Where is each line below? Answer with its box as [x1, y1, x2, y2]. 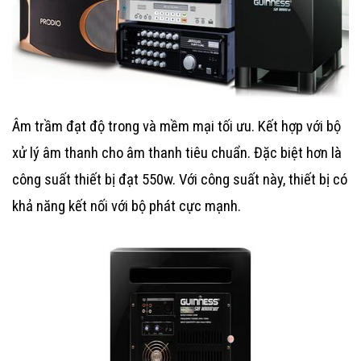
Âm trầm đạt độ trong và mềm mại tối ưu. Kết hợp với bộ [12, 117, 341, 135]
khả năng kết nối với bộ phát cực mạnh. [12, 197, 244, 215]
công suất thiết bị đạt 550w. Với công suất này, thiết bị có [12, 170, 347, 189]
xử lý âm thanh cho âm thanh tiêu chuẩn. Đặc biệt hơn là [12, 143, 342, 162]
